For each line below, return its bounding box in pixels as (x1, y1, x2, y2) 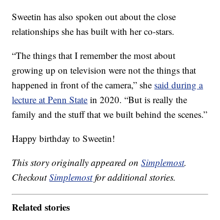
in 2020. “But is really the (87, 93, 188, 106)
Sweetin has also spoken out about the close (12, 10, 176, 23)
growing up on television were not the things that (12, 64, 196, 77)
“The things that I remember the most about (12, 49, 176, 62)
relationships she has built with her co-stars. (12, 25, 175, 38)
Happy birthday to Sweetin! (12, 132, 115, 145)
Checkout (12, 171, 50, 184)
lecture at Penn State (12, 93, 88, 106)
